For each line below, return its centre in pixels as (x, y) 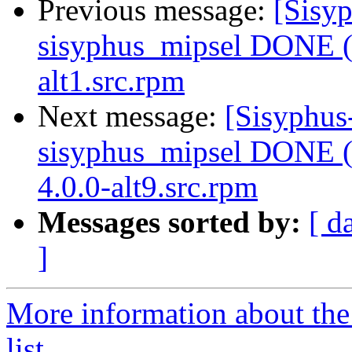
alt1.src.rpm (111, 81)
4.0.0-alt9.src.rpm (148, 187)
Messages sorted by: (169, 222)
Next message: (131, 116)
